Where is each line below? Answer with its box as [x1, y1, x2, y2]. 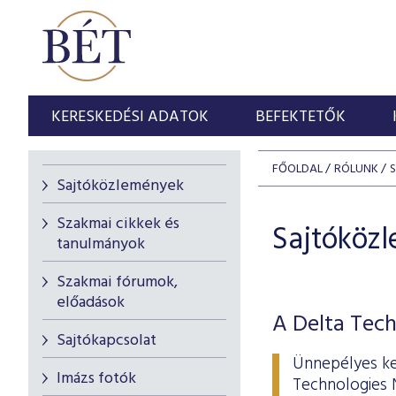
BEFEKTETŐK [255, 104, 346, 130]
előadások [57, 290, 125, 316]
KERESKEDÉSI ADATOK [51, 104, 209, 130]
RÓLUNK [334, 159, 378, 179]
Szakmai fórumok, [57, 270, 178, 295]
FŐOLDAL [272, 159, 323, 179]
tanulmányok [57, 232, 145, 257]
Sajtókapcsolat [57, 328, 156, 354]
